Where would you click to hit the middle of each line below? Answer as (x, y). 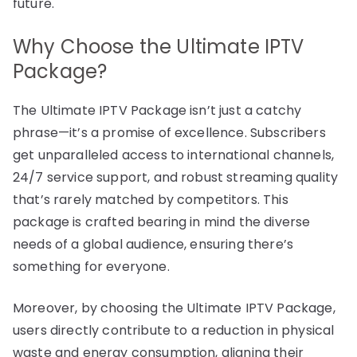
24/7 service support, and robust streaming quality (176, 177)
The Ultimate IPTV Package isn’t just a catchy (157, 110)
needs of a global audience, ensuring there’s (153, 244)
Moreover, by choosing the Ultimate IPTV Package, (174, 308)
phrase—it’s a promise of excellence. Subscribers (169, 132)
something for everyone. (91, 266)
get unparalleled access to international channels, (174, 155)
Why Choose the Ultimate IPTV (159, 46)
